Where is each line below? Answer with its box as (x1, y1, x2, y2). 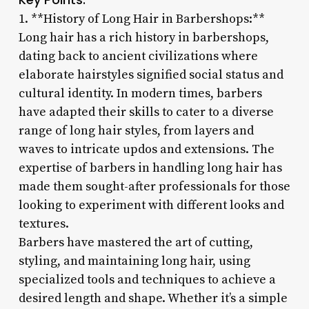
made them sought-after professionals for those (18, 178, 290, 195)
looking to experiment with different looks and (18, 197, 284, 213)
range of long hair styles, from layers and (18, 122, 254, 139)
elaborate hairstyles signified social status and (18, 66, 283, 83)
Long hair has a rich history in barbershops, (18, 29, 269, 46)
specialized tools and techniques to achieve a (18, 271, 276, 288)
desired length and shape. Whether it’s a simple (18, 290, 288, 306)
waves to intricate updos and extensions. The (18, 141, 275, 157)
